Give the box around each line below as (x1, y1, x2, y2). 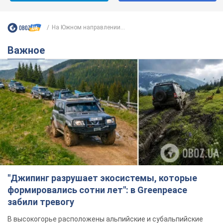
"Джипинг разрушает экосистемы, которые (7, 173, 197, 184)
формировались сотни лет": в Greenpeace (7, 185, 187, 196)
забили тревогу (7, 197, 74, 208)
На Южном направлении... (52, 24, 125, 31)
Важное (14, 44, 45, 56)
